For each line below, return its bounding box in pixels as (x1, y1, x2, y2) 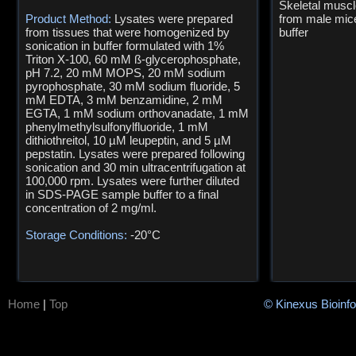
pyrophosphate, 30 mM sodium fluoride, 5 (25, 79, 240, 93)
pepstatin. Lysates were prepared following (25, 147, 245, 161)
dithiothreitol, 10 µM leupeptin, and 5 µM (25, 133, 231, 147)
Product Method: (25, 12, 114, 25)
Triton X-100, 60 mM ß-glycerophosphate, (25, 52, 241, 66)
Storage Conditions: (25, 228, 130, 242)
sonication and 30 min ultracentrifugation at (25, 161, 246, 174)
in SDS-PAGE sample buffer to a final (25, 188, 219, 201)
